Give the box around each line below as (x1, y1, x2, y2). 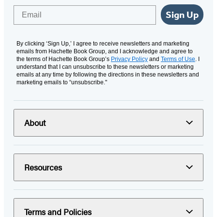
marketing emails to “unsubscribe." (16, 78, 107, 86)
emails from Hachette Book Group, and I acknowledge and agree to (16, 47, 193, 55)
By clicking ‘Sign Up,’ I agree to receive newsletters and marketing (16, 40, 189, 47)
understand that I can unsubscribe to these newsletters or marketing (16, 63, 194, 70)
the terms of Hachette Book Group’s (16, 55, 111, 62)
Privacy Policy (111, 55, 148, 62)
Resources (24, 161, 62, 173)
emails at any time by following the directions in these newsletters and (16, 71, 199, 78)
